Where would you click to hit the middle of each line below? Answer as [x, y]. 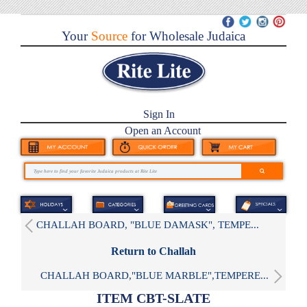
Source [108, 36]
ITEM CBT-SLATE [153, 298]
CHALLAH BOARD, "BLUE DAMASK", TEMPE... [148, 224]
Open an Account [162, 131]
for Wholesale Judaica [186, 36]
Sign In [159, 114]
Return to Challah [153, 251]
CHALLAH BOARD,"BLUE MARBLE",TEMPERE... [155, 275]
